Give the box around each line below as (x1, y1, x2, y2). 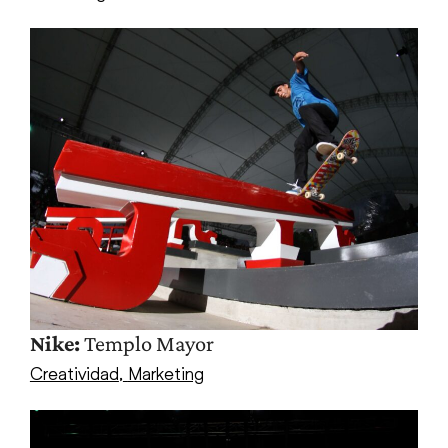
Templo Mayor (79, 330, 214, 356)
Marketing (127, 361, 204, 384)
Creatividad (29, 361, 119, 384)
